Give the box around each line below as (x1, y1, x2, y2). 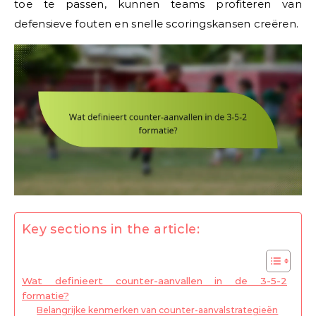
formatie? (22, 290, 69, 302)
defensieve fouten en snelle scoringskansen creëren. (14, 17, 299, 31)
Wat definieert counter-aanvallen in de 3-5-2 (22, 275, 287, 287)
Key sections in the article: (22, 221, 200, 238)
